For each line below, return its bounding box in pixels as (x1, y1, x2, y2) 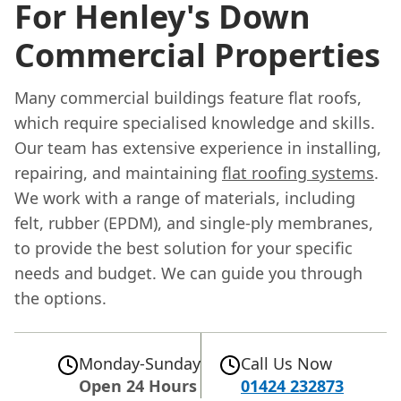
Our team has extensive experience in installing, (14, 136, 381, 158)
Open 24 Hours (79, 374, 197, 397)
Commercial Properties (14, 32, 380, 77)
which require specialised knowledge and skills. (14, 111, 375, 133)
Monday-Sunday (79, 352, 200, 374)
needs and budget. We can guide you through (14, 261, 363, 284)
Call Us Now (241, 352, 332, 374)
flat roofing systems (222, 161, 374, 183)
